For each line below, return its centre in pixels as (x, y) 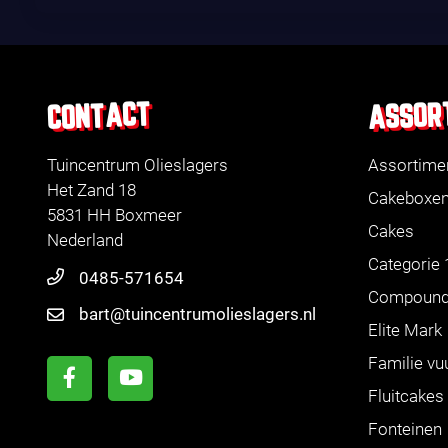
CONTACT (99, 118)
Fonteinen (404, 428)
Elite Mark (404, 329)
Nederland (85, 239)
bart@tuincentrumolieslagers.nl (197, 313)
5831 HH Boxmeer (114, 214)
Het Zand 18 (91, 189)
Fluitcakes (405, 395)
